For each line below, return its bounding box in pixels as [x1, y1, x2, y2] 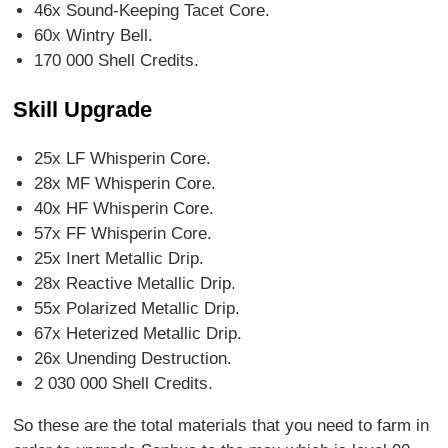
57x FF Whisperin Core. [33, 224, 212, 244]
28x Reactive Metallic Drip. [33, 274, 236, 294]
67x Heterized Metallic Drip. [33, 324, 242, 344]
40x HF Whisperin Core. [33, 199, 214, 219]
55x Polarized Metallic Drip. [33, 299, 240, 319]
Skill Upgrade [13, 97, 153, 123]
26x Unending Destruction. [33, 349, 232, 369]
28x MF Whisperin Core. [33, 174, 216, 194]
